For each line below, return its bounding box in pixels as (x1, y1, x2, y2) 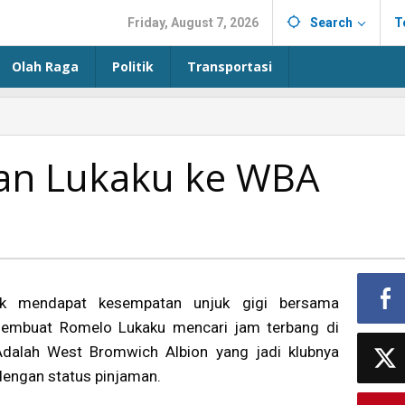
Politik (112, 58, 154, 75)
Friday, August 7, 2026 (127, 15, 259, 30)
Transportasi (187, 58, 272, 75)
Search (310, 15, 353, 30)
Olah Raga (12, 58, 79, 75)
